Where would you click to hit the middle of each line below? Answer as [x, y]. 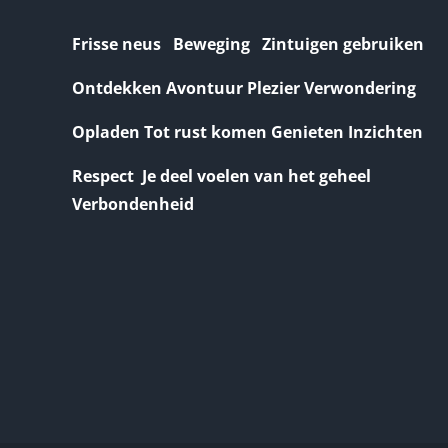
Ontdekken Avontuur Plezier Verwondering [244, 88]
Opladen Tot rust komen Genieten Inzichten [247, 132]
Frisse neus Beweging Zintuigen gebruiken [248, 44]
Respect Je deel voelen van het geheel [223, 176]
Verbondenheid [133, 204]
